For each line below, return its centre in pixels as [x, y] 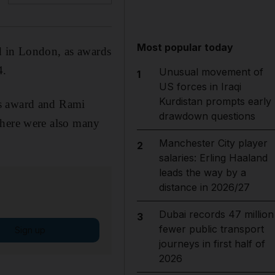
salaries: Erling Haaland [213, 158]
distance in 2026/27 [204, 187]
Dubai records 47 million [216, 214]
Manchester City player [213, 143]
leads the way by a [202, 172]
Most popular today [185, 47]
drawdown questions [207, 116]
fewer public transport [211, 229]
